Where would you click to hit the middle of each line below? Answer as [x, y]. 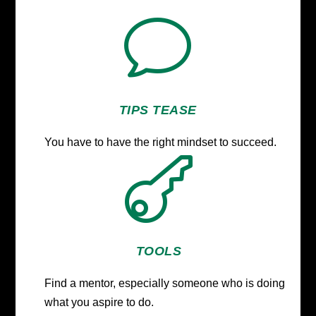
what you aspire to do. [99, 302]
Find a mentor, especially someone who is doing [164, 283]
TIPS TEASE [158, 110]
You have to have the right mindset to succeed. [162, 142]
